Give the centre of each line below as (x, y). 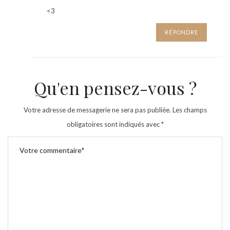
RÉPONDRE (181, 32)
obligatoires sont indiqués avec (114, 124)
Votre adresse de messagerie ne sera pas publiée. (97, 110)
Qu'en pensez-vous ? (115, 88)
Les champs (189, 110)
